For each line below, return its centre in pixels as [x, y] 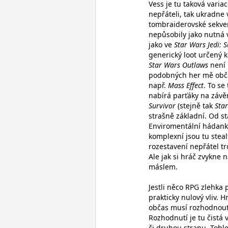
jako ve [161, 45]
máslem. [163, 167]
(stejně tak [195, 106]
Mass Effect [186, 85]
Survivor [162, 106]
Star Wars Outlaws [178, 65]
